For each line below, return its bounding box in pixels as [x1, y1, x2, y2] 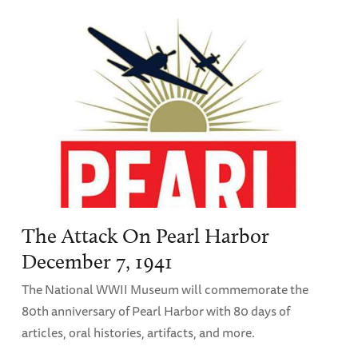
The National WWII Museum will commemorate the [21, 278, 308, 300]
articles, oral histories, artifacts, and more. [21, 321, 255, 343]
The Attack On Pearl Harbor [21, 223, 269, 249]
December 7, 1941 [21, 249, 173, 274]
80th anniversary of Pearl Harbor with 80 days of [21, 300, 290, 321]
